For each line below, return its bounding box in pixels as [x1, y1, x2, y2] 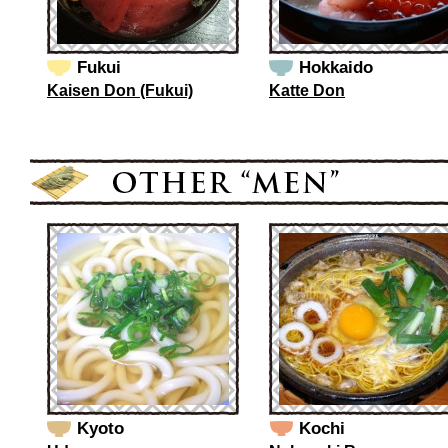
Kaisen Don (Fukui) [47, 82, 193, 99]
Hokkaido [299, 58, 373, 77]
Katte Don [269, 82, 345, 99]
